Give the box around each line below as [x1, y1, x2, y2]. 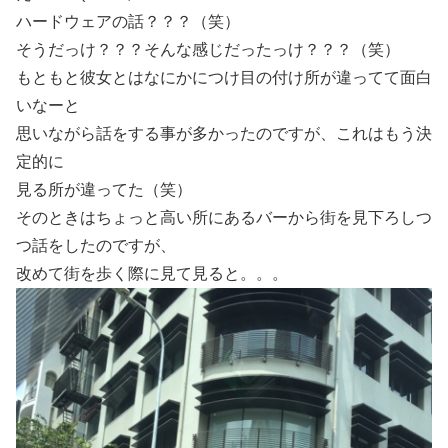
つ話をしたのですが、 [16, 237, 176, 255]
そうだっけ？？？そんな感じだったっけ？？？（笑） [16, 41, 400, 59]
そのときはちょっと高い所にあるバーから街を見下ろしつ [16, 209, 432, 227]
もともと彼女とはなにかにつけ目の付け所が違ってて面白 [16, 69, 432, 87]
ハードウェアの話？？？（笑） [16, 13, 240, 31]
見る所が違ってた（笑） [16, 181, 192, 199]
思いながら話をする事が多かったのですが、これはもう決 [16, 125, 432, 143]
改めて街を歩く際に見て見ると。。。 [16, 265, 288, 283]
